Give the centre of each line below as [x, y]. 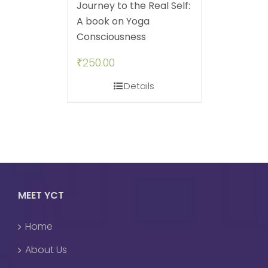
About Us [46, 250]
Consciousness [111, 37]
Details [139, 86]
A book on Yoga [113, 22]
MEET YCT [41, 196]
